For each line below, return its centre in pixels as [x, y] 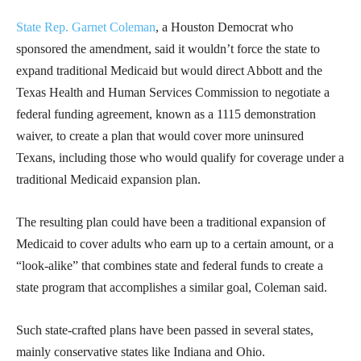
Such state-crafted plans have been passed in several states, [165, 330]
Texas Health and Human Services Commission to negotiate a [173, 93]
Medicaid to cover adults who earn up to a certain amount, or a [175, 244]
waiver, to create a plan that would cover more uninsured [160, 136]
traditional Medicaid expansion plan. [108, 180]
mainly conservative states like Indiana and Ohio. [141, 352]
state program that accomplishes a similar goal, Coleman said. [172, 288]
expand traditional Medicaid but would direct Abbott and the [169, 71]
